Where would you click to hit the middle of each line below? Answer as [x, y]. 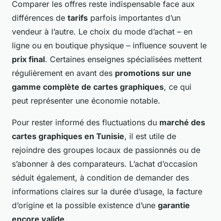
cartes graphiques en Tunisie [68, 136]
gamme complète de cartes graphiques [88, 87]
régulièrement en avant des [63, 73]
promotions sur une [153, 73]
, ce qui [178, 87]
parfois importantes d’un [134, 18]
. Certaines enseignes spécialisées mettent [123, 59]
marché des [182, 122]
